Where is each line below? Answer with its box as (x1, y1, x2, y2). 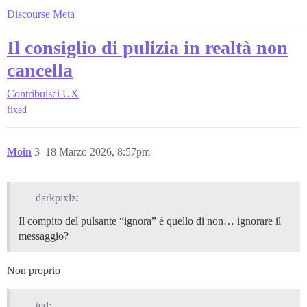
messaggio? (19, 230, 69, 243)
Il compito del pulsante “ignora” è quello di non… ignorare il (19, 215, 281, 228)
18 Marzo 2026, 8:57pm (45, 146, 150, 158)
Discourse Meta (7, 8, 75, 20)
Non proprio (7, 265, 60, 277)
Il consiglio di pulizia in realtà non (7, 37, 288, 58)
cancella (7, 60, 73, 81)
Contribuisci (7, 88, 60, 99)
